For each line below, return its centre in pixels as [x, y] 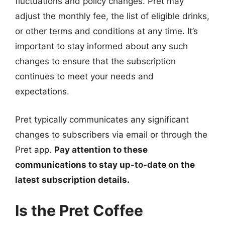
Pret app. [35, 149]
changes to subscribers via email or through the [111, 134]
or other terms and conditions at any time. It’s [106, 31]
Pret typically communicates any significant [102, 119]
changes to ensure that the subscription [95, 61]
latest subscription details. [72, 180]
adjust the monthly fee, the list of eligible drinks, [112, 16]
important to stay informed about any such [101, 46]
